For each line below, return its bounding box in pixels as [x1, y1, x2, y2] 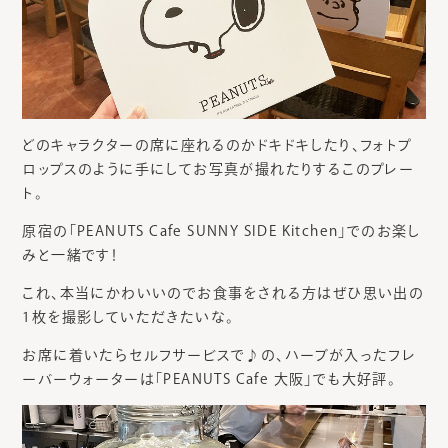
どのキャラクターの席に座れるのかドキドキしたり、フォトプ [22, 138, 412, 153]
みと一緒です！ [22, 248, 119, 263]
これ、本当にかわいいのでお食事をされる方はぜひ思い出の [22, 286, 425, 301]
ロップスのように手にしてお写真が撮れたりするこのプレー [22, 162, 415, 177]
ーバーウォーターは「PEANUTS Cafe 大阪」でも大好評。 [22, 372, 397, 387]
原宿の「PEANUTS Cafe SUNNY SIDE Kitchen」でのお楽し [22, 224, 421, 239]
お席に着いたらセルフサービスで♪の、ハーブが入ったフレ [22, 348, 417, 363]
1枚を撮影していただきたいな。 [22, 310, 235, 325]
